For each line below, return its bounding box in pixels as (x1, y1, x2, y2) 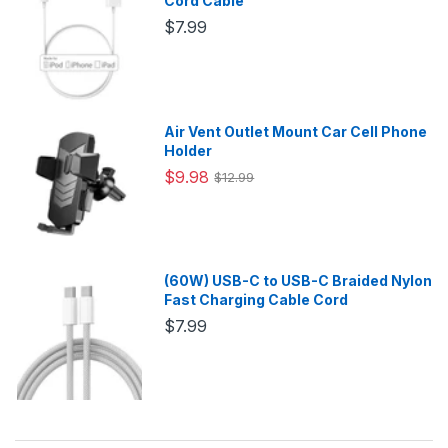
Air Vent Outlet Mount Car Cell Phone (164, 122, 428, 140)
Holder (164, 141, 213, 159)
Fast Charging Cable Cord (164, 291, 349, 309)
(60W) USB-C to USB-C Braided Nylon (164, 272, 433, 290)
